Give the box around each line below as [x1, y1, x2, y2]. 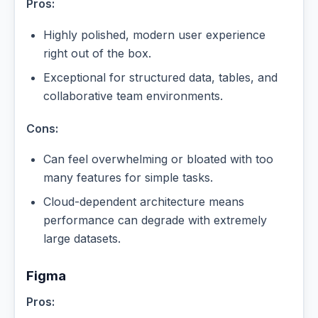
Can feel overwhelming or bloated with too [43, 152, 273, 167]
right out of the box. [43, 45, 151, 60]
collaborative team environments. [43, 88, 223, 103]
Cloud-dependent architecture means [43, 194, 244, 209]
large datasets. [43, 231, 121, 246]
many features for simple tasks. [43, 170, 213, 185]
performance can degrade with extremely [43, 213, 267, 228]
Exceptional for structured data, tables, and [43, 70, 278, 84]
